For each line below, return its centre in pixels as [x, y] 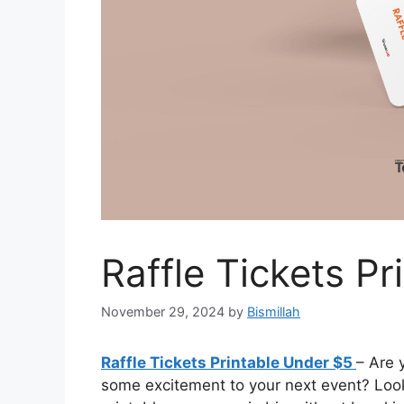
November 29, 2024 [163, 312]
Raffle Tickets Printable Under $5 [229, 363]
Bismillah [274, 312]
